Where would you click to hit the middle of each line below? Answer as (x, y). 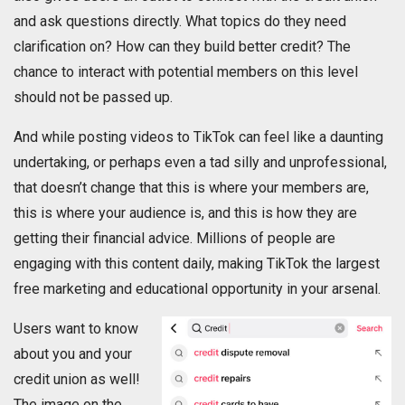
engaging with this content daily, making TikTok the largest (197, 264)
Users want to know (76, 329)
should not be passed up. (93, 98)
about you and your (73, 354)
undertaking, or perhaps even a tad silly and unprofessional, (200, 163)
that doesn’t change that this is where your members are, (191, 188)
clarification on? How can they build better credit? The (182, 47)
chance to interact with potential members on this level (186, 72)
